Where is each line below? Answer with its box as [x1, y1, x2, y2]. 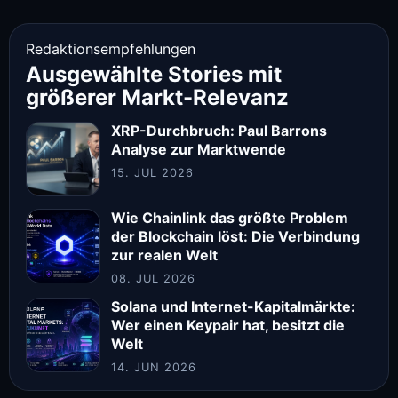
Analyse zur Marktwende [111, 140, 286, 158]
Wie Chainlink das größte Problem [111, 209, 348, 227]
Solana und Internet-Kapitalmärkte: [111, 298, 355, 315]
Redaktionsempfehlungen [26, 40, 195, 58]
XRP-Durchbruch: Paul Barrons [111, 122, 327, 139]
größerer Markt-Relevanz [26, 84, 289, 110]
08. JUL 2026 [111, 272, 196, 285]
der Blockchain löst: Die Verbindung [111, 227, 360, 245]
